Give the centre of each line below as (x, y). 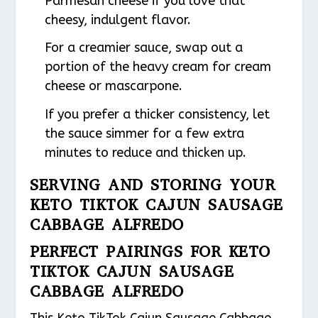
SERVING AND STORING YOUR (153, 185)
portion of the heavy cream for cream (158, 67)
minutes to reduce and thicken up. (145, 152)
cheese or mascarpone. (113, 86)
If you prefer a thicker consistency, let (157, 114)
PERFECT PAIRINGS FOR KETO (150, 251)
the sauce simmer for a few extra (144, 133)
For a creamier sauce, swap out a (143, 48)
